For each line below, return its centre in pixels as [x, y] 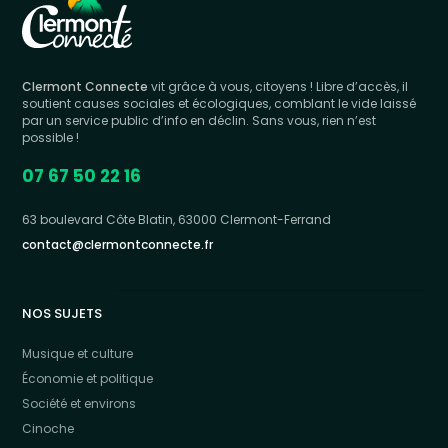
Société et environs [79, 404]
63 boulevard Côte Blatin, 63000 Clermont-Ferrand [177, 220]
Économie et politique [88, 379]
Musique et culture [78, 354]
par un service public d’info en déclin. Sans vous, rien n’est [199, 121]
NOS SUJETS [62, 314]
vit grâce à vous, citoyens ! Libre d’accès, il [278, 87]
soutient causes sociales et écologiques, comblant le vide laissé [219, 104]
